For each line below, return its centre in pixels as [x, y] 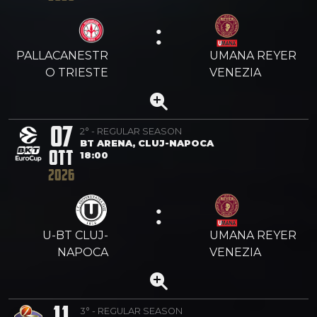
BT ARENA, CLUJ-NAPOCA [147, 143]
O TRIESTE [77, 72]
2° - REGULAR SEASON [131, 131]
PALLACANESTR [62, 55]
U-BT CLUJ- [75, 235]
